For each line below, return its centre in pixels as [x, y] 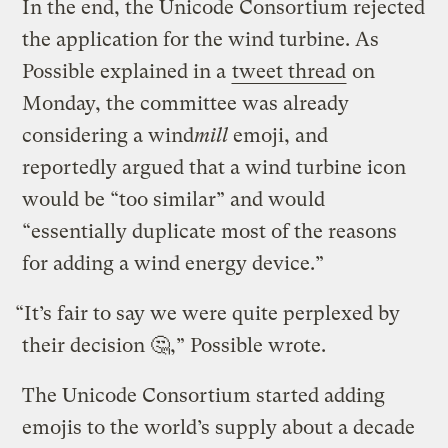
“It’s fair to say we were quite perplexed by [208, 314]
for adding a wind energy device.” [173, 264]
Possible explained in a [127, 72]
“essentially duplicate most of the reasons [210, 232]
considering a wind [108, 136]
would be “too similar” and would [174, 200]
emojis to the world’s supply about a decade [219, 428]
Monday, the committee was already [186, 104]
